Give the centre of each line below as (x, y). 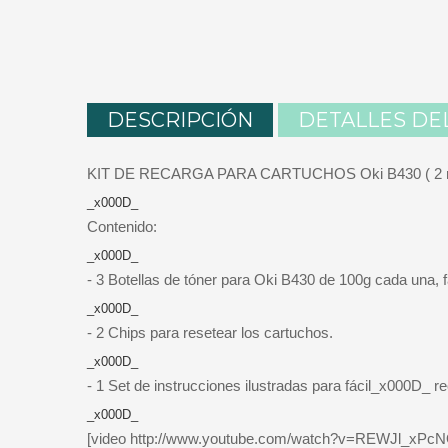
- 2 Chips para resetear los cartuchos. (210, 332)
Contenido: (122, 226)
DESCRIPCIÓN (180, 119)
